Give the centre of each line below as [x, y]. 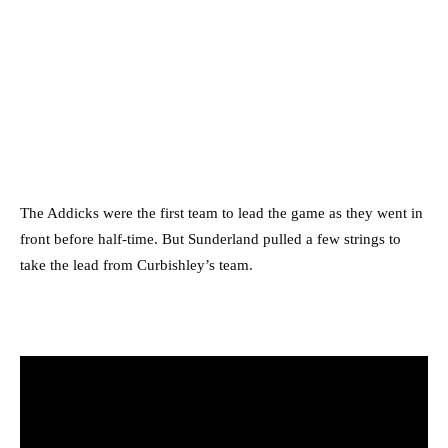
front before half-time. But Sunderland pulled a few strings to [210, 239]
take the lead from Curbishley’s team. [136, 265]
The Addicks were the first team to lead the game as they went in [221, 213]
